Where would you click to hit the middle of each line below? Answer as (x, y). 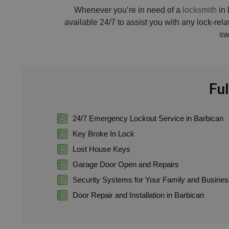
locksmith (200, 10)
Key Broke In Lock (104, 133)
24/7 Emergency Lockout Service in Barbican (148, 118)
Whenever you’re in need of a (128, 10)
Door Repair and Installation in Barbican (138, 195)
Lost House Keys (101, 149)
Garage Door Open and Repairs (126, 164)
